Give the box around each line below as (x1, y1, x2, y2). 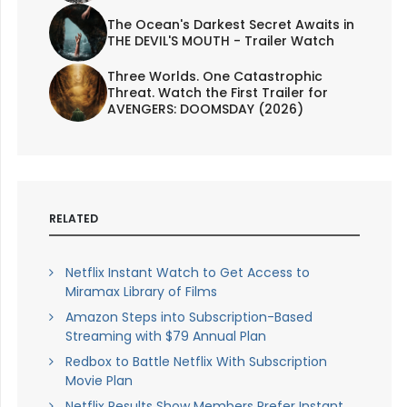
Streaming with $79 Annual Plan (65, 327, 266, 346)
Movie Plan (65, 372, 133, 391)
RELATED (48, 210, 98, 226)
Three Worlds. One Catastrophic (106, 66, 323, 85)
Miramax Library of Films (65, 283, 217, 302)
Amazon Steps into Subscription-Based (65, 308, 313, 327)
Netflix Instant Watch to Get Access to (65, 263, 310, 283)
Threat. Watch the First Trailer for (106, 83, 328, 102)
